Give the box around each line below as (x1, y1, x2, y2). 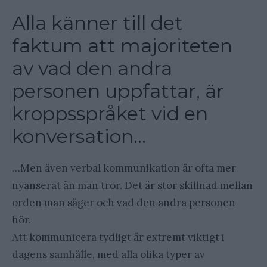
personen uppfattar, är (12, 79, 224, 103)
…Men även (12, 162, 68, 175)
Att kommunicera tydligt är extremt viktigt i (12, 231, 225, 244)
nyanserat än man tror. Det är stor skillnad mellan (12, 179, 253, 193)
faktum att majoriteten (12, 34, 232, 58)
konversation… (12, 125, 146, 148)
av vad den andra (12, 57, 172, 80)
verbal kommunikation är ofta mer (70, 162, 236, 175)
